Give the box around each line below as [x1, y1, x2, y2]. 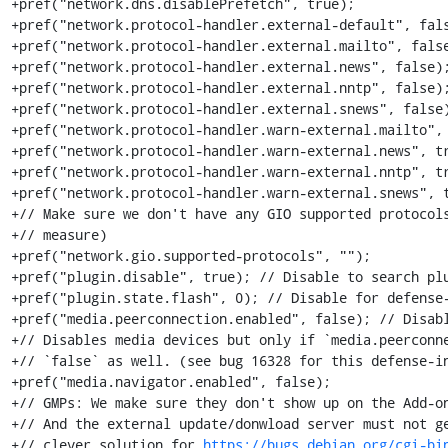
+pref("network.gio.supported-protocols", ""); [10, 246, 371, 265]
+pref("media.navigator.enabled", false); [10, 372, 331, 391]
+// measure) [10, 225, 107, 244]
